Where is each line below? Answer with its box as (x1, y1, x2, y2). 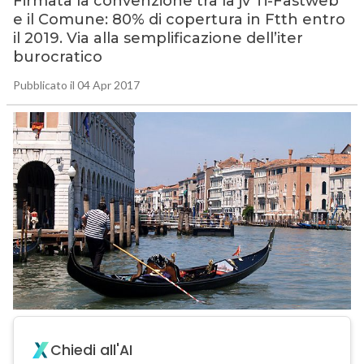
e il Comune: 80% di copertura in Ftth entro (12, 11, 345, 29)
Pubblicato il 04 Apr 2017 (12, 78, 140, 93)
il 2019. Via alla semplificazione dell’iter (12, 29, 303, 48)
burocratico (12, 48, 102, 67)
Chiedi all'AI (50, 340, 132, 361)
